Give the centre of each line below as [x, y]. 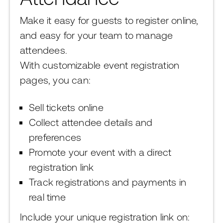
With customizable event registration [100, 65]
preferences [55, 137]
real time [47, 197]
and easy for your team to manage [97, 35]
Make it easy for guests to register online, [109, 20]
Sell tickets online [66, 107]
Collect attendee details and [91, 122]
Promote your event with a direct [100, 152]
